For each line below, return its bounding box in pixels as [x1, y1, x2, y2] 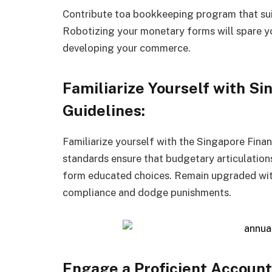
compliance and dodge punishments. [63, 186, 231, 199]
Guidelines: [63, 101, 145, 120]
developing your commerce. [63, 42, 191, 55]
